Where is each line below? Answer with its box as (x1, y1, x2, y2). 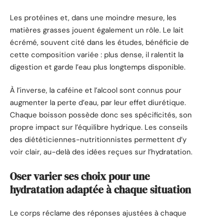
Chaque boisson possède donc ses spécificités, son (10, 110, 192, 120)
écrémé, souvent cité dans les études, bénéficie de (10, 37, 189, 47)
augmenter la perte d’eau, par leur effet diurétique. (10, 98, 186, 108)
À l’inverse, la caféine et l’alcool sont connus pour (10, 85, 182, 96)
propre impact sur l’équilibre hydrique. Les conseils (10, 122, 188, 133)
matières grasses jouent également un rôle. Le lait (10, 25, 184, 35)
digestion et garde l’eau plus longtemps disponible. (10, 62, 185, 72)
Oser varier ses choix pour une (10, 169, 150, 184)
